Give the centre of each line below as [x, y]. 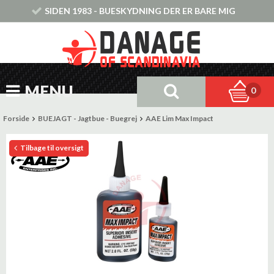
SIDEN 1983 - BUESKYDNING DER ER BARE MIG [140, 11]
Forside [16, 118]
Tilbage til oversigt [51, 148]
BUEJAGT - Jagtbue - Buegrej [87, 118]
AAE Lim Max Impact [180, 118]
